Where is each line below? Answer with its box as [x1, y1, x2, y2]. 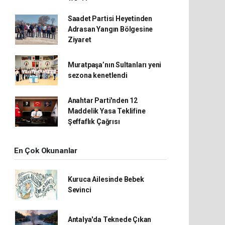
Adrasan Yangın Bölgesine [67, 25, 153, 33]
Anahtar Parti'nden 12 [67, 96, 138, 104]
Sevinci [67, 186, 91, 194]
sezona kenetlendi [67, 71, 128, 79]
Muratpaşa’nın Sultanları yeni [67, 61, 162, 69]
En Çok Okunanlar [14, 146, 77, 155]
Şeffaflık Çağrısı [67, 118, 120, 126]
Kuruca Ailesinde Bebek [67, 175, 144, 183]
